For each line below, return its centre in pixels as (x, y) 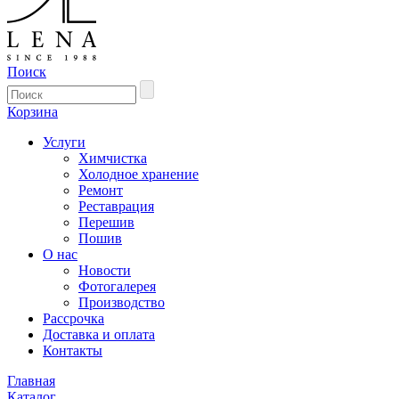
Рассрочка (73, 318)
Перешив (106, 222)
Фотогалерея (117, 286)
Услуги (64, 142)
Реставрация (116, 206)
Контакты (73, 350)
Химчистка (113, 158)
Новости (105, 270)
